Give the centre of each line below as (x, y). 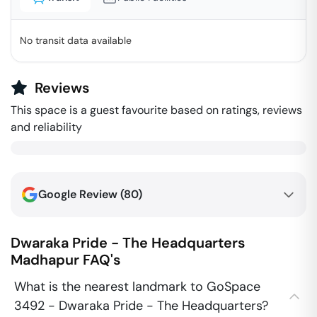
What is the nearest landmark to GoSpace (137, 287)
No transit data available (76, 40)
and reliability (46, 127)
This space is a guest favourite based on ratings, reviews (156, 110)
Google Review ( (81, 194)
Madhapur (45, 260)
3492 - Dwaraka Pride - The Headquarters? (141, 306)
